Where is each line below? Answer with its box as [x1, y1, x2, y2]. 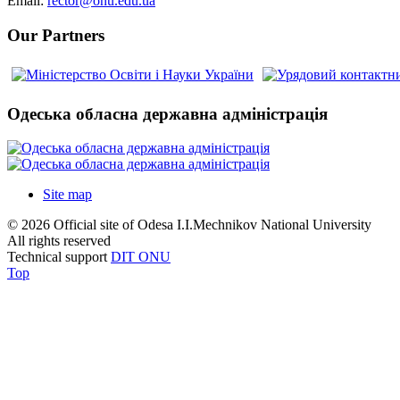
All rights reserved [7, 233, 111, 249]
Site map [43, 187, 92, 203]
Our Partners [7, 26, 104, 46]
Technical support [7, 249, 111, 265]
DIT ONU [111, 249, 171, 265]
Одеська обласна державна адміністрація [7, 104, 328, 123]
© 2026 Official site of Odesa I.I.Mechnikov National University [7, 217, 371, 233]
